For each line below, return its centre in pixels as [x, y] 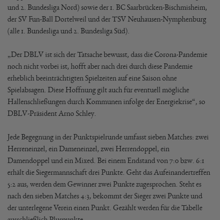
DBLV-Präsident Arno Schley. [52, 113]
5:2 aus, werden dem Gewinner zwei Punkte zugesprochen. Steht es [104, 184]
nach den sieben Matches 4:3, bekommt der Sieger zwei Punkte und [105, 196]
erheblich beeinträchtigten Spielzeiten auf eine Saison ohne [92, 78]
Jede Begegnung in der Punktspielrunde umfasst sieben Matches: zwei [108, 137]
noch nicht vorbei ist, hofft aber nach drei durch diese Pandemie [100, 66]
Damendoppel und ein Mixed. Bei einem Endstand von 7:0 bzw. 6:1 [106, 160]
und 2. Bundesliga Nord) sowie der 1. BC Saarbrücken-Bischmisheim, [107, 7]
